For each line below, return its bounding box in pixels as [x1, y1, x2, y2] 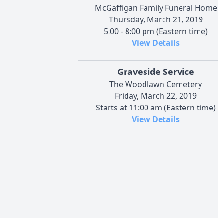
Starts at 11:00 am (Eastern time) [96, 102, 216, 113]
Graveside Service [117, 65, 194, 77]
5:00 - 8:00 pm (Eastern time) [104, 25, 208, 36]
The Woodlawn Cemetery [109, 78, 202, 90]
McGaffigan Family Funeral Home [94, 2, 217, 13]
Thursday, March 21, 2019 [109, 14, 203, 25]
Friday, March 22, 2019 [115, 90, 197, 101]
